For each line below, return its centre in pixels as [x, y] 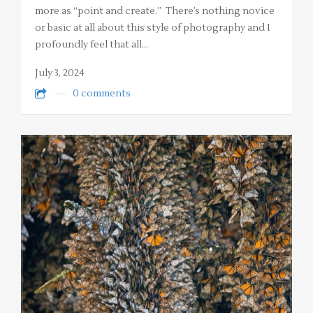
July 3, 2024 [60, 74]
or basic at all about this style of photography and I [153, 28]
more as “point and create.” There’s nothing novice [155, 12]
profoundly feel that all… [92, 45]
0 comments [102, 93]
